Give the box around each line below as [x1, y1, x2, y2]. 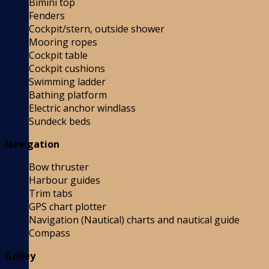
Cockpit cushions [29, 62, 105, 76]
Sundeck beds [29, 115, 91, 128]
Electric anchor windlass [29, 101, 136, 115]
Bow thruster [29, 160, 89, 174]
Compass [29, 226, 70, 240]
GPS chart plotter [29, 200, 106, 214]
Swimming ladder [29, 75, 106, 89]
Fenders [29, 9, 65, 23]
